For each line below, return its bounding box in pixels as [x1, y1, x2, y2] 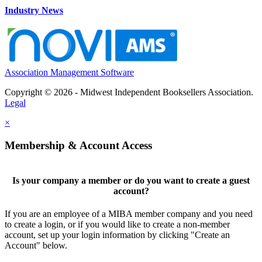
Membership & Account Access [5, 139, 152, 151]
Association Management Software [5, 67, 134, 78]
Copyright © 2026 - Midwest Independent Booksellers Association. [5, 87, 253, 98]
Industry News [5, 5, 63, 16]
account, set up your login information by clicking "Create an [5, 230, 230, 240]
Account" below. [5, 240, 67, 251]
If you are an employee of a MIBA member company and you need [5, 209, 253, 219]
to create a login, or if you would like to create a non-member [5, 219, 230, 230]
